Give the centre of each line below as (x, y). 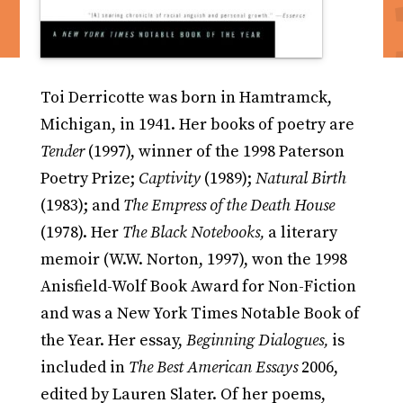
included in (84, 368)
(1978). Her (81, 233)
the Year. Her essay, (113, 341)
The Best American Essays (213, 368)
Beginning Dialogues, (257, 341)
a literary (300, 233)
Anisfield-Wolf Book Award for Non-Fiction (198, 287)
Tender (62, 152)
